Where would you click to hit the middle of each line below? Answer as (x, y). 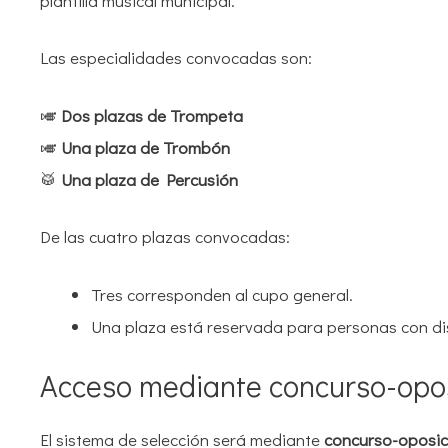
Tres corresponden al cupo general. (222, 294)
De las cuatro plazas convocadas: (165, 237)
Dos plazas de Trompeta (152, 115)
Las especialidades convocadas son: (176, 58)
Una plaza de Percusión (149, 179)
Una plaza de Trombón (145, 147)
